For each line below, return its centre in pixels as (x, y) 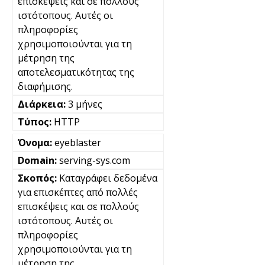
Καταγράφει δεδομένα (108, 178)
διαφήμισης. (45, 86)
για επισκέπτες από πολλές (78, 192)
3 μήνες (85, 104)
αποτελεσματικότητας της (76, 72)
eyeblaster (78, 142)
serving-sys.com (95, 160)
